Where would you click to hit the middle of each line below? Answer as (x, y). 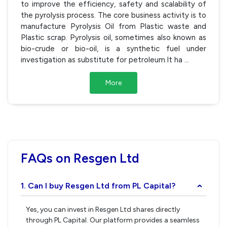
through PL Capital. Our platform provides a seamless (113, 220)
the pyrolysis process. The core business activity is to (113, 15)
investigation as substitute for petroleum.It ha (103, 60)
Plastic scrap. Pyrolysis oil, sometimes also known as (113, 37)
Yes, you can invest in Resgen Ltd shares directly (103, 210)
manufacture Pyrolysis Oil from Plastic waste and (113, 26)
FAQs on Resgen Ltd (80, 158)
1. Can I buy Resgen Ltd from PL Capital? (98, 185)
